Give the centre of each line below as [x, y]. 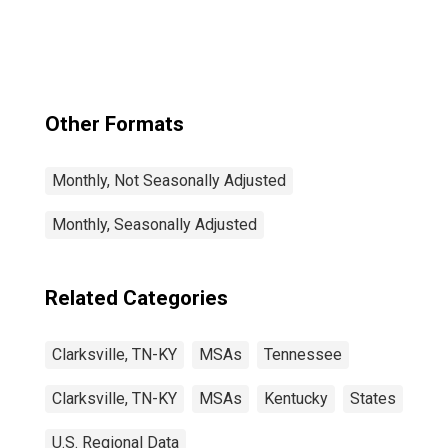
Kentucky [296, 398]
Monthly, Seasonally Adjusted [154, 224]
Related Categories [136, 298]
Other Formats [114, 124]
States [373, 398]
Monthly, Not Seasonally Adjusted [169, 180]
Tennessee [303, 354]
